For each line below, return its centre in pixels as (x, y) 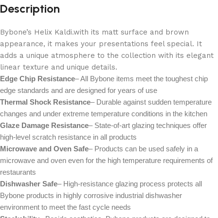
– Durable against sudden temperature (151, 102)
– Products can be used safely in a (143, 149)
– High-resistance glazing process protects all (130, 184)
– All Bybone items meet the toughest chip (141, 79)
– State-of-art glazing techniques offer (148, 125)
